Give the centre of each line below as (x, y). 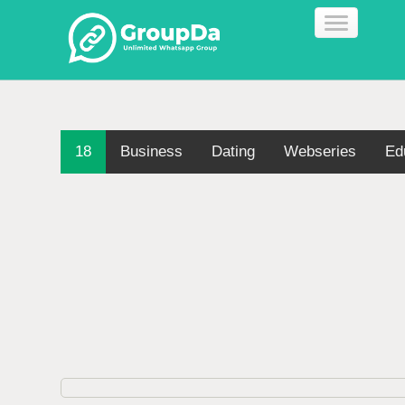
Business (152, 151)
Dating (234, 151)
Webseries (320, 151)
